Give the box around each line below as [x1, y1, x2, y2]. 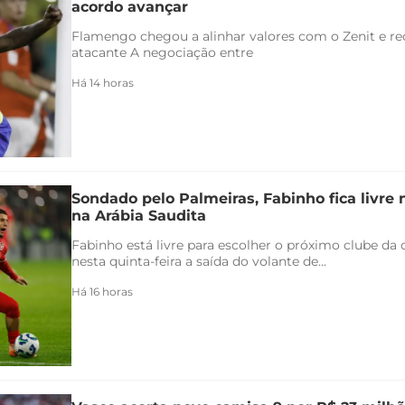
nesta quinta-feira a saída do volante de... [71, 252, 326, 269]
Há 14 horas [71, 75, 134, 89]
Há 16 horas [71, 284, 133, 298]
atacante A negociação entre [71, 43, 253, 61]
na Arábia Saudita [71, 206, 206, 224]
